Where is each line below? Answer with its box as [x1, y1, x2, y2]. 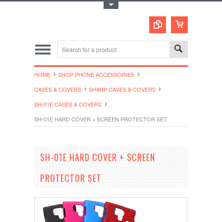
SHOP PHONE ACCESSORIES [58, 70, 134, 78]
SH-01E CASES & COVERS [34, 100, 102, 108]
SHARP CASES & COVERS [89, 85, 156, 93]
